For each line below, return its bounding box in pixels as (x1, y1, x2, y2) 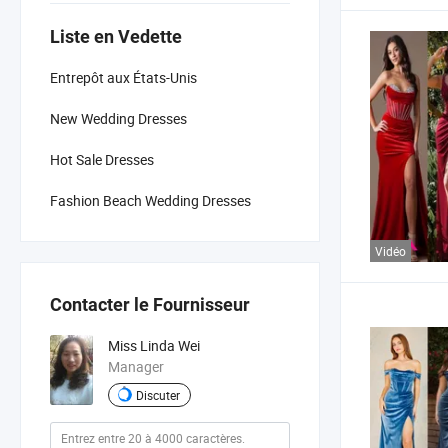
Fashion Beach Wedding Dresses (50, 190, 251, 210)
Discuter (135, 386, 180, 403)
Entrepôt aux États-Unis (50, 67, 197, 87)
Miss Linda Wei (107, 336, 200, 356)
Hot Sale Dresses (50, 149, 154, 169)
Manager (107, 357, 164, 377)
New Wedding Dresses (50, 108, 187, 128)
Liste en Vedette (50, 25, 182, 47)
